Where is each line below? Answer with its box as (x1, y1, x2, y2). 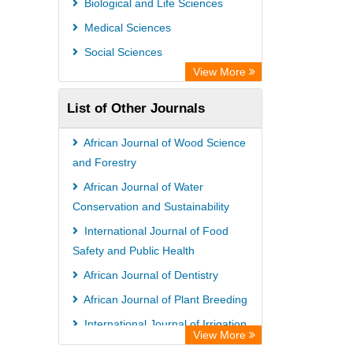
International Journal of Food (81, 225, 229, 237)
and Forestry (72, 156, 136, 169)
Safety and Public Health (72, 244, 195, 257)
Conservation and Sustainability (72, 200, 229, 213)
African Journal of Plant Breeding (81, 293, 247, 306)
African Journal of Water (81, 180, 203, 193)
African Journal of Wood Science (81, 136, 246, 149)
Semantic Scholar (68, 38, 158, 50)
